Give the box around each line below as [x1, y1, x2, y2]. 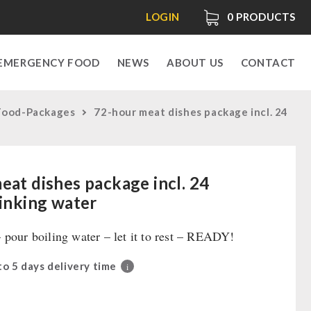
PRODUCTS [233, 10, 296, 24]
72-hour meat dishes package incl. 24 [94, 106, 289, 118]
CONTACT [240, 56, 296, 69]
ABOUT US [166, 56, 224, 69]
